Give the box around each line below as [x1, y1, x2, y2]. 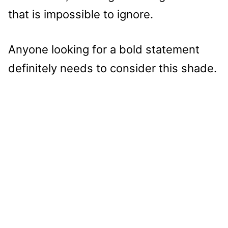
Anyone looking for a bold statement [8, 42, 199, 56]
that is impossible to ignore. [8, 7, 153, 21]
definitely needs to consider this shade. [8, 61, 217, 75]
